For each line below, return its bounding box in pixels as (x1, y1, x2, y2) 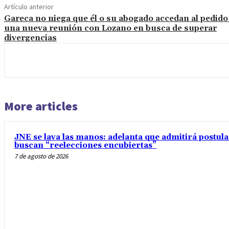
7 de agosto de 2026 (14, 151, 68, 161)
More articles (4, 98, 78, 114)
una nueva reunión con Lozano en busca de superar (4, 22, 217, 33)
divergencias (4, 32, 57, 43)
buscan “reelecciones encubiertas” (14, 140, 156, 150)
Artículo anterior (4, 2, 54, 11)
